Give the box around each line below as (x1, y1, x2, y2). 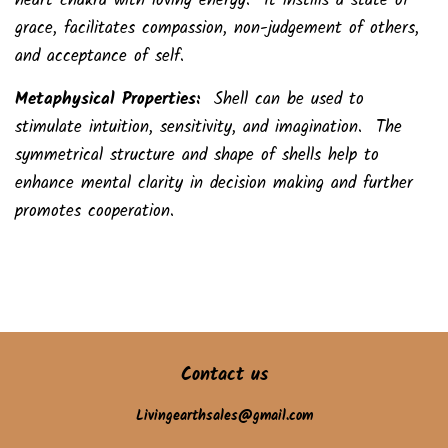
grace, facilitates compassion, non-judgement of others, (15, 14, 419, 42)
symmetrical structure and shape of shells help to (15, 141, 379, 169)
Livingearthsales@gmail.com (135, 404, 313, 428)
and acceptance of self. (15, 42, 184, 70)
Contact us (180, 360, 268, 390)
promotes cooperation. (15, 197, 174, 225)
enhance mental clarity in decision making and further (15, 169, 413, 197)
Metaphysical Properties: (15, 85, 214, 113)
